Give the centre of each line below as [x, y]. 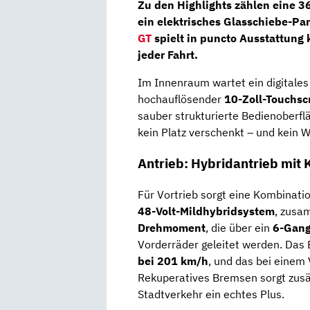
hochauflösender [181, 99]
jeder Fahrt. [168, 55]
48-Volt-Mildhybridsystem [206, 211]
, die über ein [239, 227]
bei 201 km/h [173, 261]
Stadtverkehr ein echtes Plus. [211, 294]
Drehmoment [172, 227]
